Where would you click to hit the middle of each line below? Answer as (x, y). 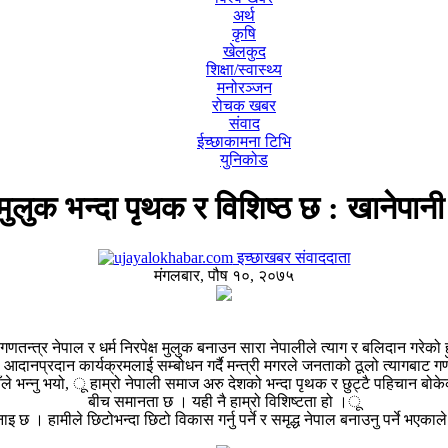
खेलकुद (244, 51)
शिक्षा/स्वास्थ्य (244, 69)
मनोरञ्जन (244, 87)
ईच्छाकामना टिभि (244, 141)
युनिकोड (244, 159)
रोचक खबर (244, 105)
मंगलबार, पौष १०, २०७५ (224, 275)
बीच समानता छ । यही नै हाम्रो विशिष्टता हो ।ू (224, 401)
